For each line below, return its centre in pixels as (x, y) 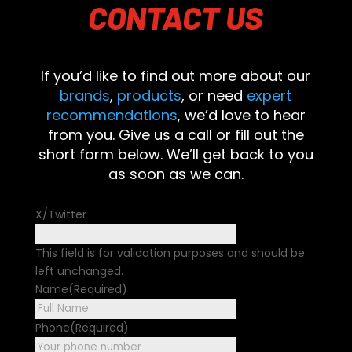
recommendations (112, 115)
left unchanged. (79, 271)
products (150, 96)
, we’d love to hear (241, 115)
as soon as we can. (176, 174)
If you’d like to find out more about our (176, 76)
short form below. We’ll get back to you (176, 155)
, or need (214, 96)
